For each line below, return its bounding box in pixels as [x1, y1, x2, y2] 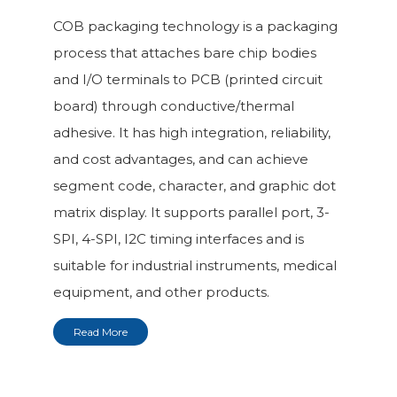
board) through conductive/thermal [53, 97, 294, 114]
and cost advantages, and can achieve [53, 150, 308, 167]
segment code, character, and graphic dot [53, 176, 336, 194]
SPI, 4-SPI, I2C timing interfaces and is [53, 230, 304, 247]
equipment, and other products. [53, 283, 269, 300]
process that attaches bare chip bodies [53, 43, 316, 61]
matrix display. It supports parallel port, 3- [53, 203, 330, 221]
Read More [74, 324, 128, 339]
